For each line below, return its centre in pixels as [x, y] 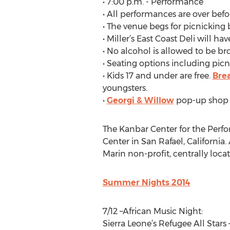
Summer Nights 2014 [146, 183]
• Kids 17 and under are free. [157, 76]
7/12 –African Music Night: [152, 211]
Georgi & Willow [140, 100]
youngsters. [125, 88]
